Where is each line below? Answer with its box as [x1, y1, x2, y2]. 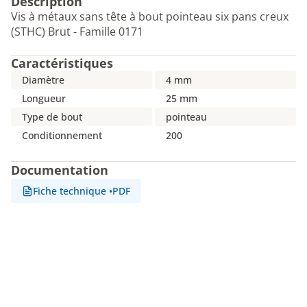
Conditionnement [22, 129, 102, 142]
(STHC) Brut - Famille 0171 [11, 24, 143, 39]
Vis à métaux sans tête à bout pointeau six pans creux [11, 9, 288, 24]
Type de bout [22, 110, 82, 123]
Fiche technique [33, 184, 106, 197]
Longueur [22, 92, 66, 105]
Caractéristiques [11, 55, 113, 71]
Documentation [11, 162, 108, 178]
